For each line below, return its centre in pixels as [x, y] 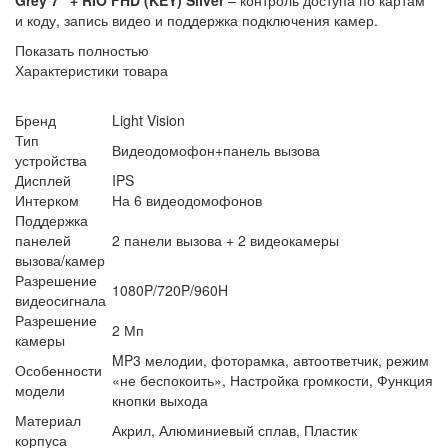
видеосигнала [60, 299]
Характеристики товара [91, 69]
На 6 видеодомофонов [187, 199]
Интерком [47, 199]
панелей [43, 239]
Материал [48, 419]
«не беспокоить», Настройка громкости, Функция [272, 379]
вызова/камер [60, 259]
